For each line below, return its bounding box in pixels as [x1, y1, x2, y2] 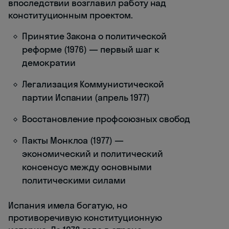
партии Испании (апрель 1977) [22, 91, 150, 104]
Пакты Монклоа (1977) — [22, 134, 124, 147]
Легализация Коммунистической [22, 78, 164, 90]
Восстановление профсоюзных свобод [22, 113, 191, 125]
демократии [22, 57, 76, 69]
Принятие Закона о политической [22, 30, 167, 42]
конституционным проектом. [8, 9, 133, 21]
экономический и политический [22, 148, 163, 160]
